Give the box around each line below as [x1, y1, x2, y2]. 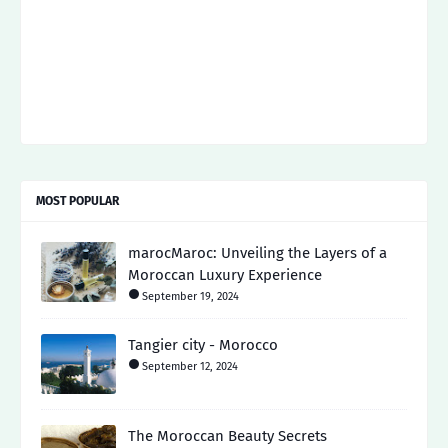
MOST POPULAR [36, 193, 119, 208]
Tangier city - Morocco [128, 335, 278, 354]
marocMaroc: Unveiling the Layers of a [128, 243, 387, 262]
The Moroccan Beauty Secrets [128, 426, 327, 445]
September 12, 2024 [142, 359, 238, 373]
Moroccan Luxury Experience [128, 265, 322, 284]
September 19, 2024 [142, 289, 239, 303]
